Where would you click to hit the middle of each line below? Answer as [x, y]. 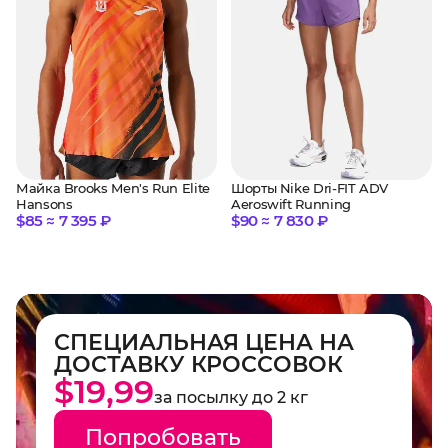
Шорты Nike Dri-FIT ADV [310, 187]
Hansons [44, 204]
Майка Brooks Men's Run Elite [113, 188]
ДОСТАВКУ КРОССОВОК [198, 365]
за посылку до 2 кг [231, 398]
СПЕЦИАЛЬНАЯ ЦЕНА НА [204, 343]
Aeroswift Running [291, 203]
